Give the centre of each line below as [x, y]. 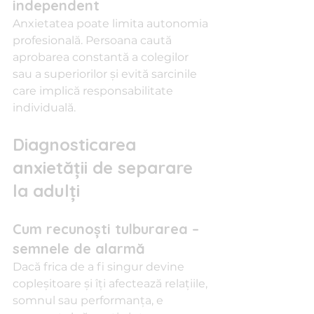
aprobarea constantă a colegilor [102, 57]
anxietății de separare [105, 168]
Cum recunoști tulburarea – [108, 229]
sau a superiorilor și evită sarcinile [106, 74]
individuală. [44, 108]
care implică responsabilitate [94, 91]
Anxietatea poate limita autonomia [112, 23]
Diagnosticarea [77, 144]
